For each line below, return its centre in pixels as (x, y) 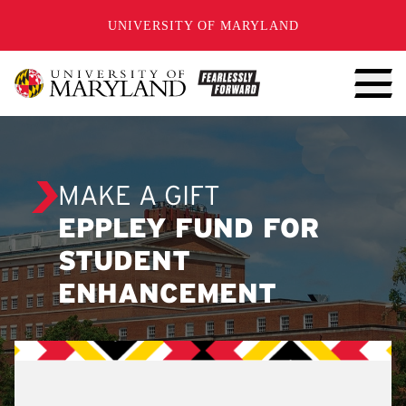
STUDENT (124, 263)
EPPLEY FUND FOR (188, 230)
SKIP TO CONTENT (98, 16)
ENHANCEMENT (167, 295)
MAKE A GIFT (139, 198)
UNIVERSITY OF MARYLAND (203, 25)
